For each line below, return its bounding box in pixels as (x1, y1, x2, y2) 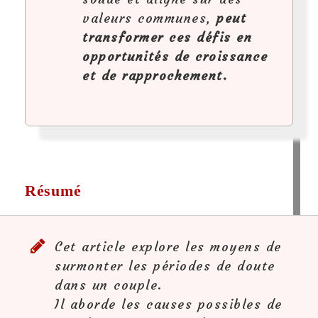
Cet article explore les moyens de (55, 238, 282, 255)
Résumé (25, 181, 82, 199)
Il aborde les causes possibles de (55, 295, 283, 312)
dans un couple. (55, 276, 163, 293)
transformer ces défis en (82, 28, 252, 45)
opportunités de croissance (82, 48, 268, 65)
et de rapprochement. (82, 67, 227, 84)
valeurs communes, (82, 9, 216, 26)
